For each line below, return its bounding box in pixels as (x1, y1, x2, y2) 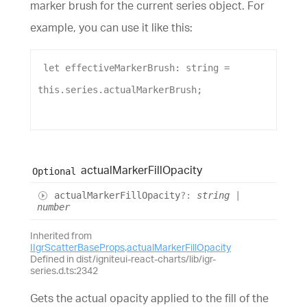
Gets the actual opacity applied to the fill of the (30, 291, 269, 306)
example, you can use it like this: (30, 21, 193, 35)
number (37, 201, 70, 213)
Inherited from (30, 230, 92, 242)
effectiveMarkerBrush (65, 62, 175, 74)
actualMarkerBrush (103, 84, 197, 96)
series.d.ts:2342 (30, 265, 98, 277)
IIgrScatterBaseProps (30, 241, 125, 254)
